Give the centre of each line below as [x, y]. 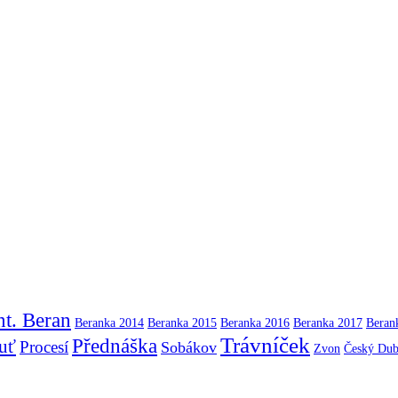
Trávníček [265, 345]
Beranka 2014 [109, 322]
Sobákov [189, 347]
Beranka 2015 [182, 322]
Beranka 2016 [255, 322]
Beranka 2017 [328, 322]
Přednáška [115, 345]
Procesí [44, 346]
